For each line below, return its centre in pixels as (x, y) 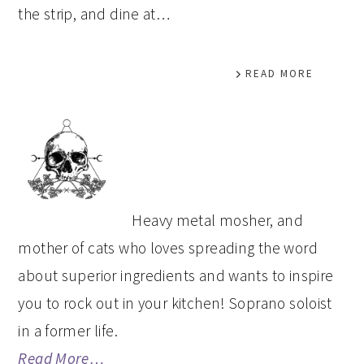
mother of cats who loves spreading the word (168, 248)
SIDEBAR (69, 163)
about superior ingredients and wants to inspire (176, 275)
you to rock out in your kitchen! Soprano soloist (175, 303)
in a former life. (68, 331)
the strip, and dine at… (94, 14)
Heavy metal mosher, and (218, 220)
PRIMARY (72, 128)
